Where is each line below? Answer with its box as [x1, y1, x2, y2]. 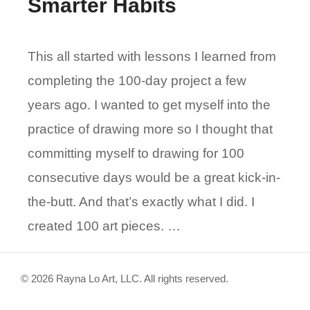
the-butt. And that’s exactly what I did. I [28, 194, 255, 210]
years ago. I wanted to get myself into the [28, 98, 271, 113]
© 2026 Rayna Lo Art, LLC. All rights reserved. [21, 273, 228, 285]
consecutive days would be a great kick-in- [28, 170, 280, 185]
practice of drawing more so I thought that [28, 122, 273, 137]
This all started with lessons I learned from [28, 49, 276, 64]
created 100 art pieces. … [28, 219, 181, 234]
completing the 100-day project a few [28, 73, 246, 89]
